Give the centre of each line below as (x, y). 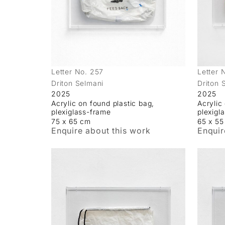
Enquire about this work (101, 131)
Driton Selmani (78, 83)
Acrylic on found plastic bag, (103, 103)
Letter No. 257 (78, 72)
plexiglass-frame (81, 112)
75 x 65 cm (71, 122)
